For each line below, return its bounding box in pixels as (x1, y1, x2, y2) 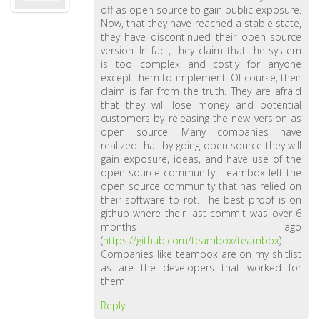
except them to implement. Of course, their (100, 71, 302, 84)
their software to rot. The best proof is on (100, 193, 302, 206)
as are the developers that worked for (100, 261, 302, 274)
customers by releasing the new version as (100, 111, 302, 125)
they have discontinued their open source (100, 30, 302, 44)
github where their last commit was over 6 (100, 206, 302, 220)
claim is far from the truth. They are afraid (100, 84, 302, 98)
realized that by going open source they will (100, 139, 302, 152)
